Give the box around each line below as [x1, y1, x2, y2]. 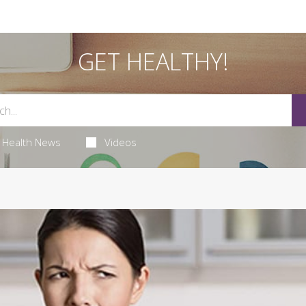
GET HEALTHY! [77, 46, 229, 77]
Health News [1, 135, 61, 149]
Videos [105, 135, 137, 149]
